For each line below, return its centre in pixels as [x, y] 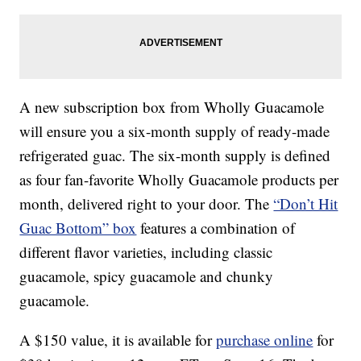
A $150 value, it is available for [118, 340]
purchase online [265, 340]
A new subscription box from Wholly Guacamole [172, 107]
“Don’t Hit [306, 204]
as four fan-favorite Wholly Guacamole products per [179, 180]
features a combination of [216, 228]
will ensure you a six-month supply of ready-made [175, 131]
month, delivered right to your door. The [147, 204]
